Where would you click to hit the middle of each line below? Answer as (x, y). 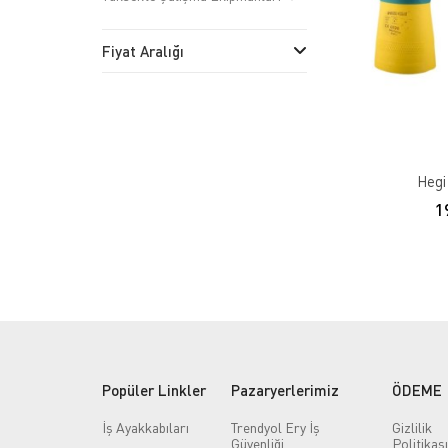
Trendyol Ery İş (276, 427)
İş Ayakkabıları (145, 427)
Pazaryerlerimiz (285, 389)
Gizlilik (412, 427)
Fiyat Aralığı (143, 51)
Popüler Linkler (154, 389)
